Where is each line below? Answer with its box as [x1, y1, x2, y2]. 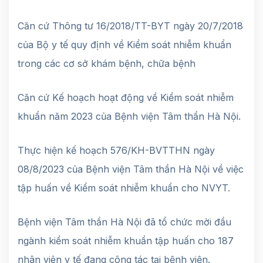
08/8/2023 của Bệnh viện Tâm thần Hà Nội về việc [18, 163, 244, 175]
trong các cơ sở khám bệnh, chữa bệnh [18, 57, 195, 69]
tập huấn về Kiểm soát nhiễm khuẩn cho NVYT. [18, 181, 230, 194]
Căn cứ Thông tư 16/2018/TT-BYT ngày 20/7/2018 [18, 19, 243, 32]
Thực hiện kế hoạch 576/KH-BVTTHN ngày [18, 144, 215, 156]
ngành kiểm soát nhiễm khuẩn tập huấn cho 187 [18, 234, 234, 247]
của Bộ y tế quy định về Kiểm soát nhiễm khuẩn [18, 38, 231, 50]
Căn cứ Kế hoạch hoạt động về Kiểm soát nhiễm [18, 91, 234, 103]
